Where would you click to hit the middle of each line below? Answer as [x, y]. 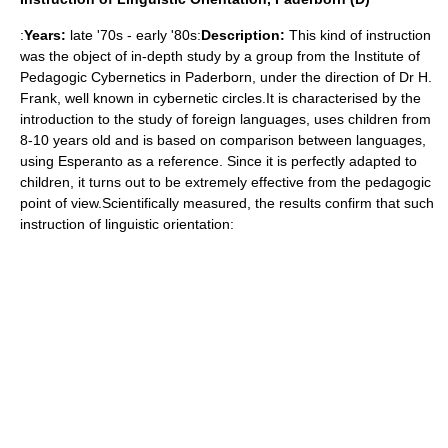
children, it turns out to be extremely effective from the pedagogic [225, 182]
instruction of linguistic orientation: [127, 224]
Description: [243, 35]
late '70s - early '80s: [133, 35]
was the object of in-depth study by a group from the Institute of [220, 56]
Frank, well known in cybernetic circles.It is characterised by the [220, 98]
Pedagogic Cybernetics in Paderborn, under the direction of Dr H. [226, 77]
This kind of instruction [358, 35]
